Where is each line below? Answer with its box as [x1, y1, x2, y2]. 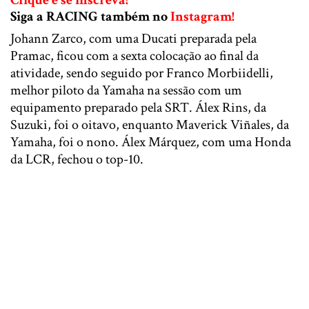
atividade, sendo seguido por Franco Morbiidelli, [10, 63, 273, 82]
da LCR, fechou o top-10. [10, 150, 143, 168]
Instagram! [170, 7, 235, 26]
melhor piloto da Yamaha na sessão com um [10, 81, 242, 99]
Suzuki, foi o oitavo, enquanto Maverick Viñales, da [10, 115, 289, 134]
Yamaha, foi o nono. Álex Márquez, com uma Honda [10, 132, 291, 151]
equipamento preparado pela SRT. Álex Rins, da [10, 98, 266, 117]
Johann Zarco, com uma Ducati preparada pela [10, 29, 257, 48]
